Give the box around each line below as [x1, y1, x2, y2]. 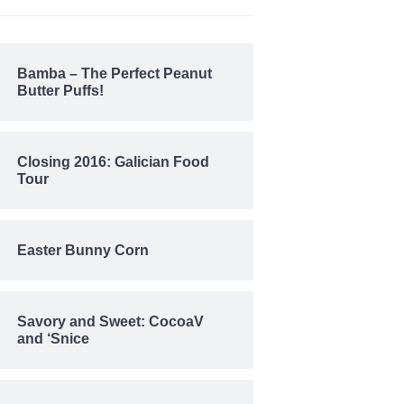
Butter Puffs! [17, 83, 105, 99]
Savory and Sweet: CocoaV [17, 314, 205, 330]
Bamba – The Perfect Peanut [17, 66, 213, 82]
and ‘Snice [17, 331, 90, 347]
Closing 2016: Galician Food [17, 154, 210, 170]
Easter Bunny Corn [17, 243, 150, 259]
